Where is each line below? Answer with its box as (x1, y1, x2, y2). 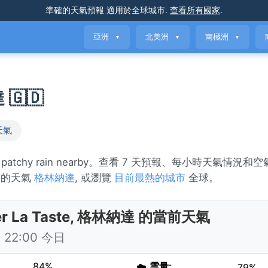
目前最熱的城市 (114, 172, 185, 184)
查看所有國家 (170, 5, 220, 15)
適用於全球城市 (104, 5, 165, 15)
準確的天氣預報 (45, 5, 104, 15)
